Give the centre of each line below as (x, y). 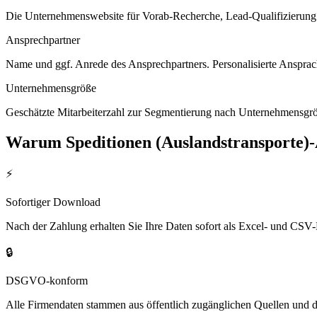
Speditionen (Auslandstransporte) (188, 142)
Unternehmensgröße (51, 88)
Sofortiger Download (53, 202)
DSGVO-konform (47, 281)
